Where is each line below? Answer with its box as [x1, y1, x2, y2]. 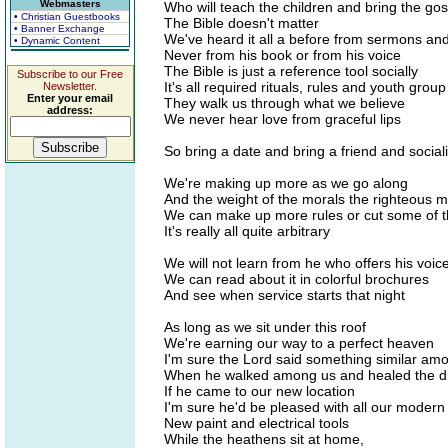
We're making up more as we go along [164, 175, 408, 191]
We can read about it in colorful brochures [164, 271, 429, 287]
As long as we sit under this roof [164, 319, 366, 335]
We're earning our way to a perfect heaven [164, 335, 434, 351]
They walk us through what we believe [164, 95, 405, 111]
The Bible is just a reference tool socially [164, 63, 418, 79]
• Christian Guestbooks [14, 11, 120, 22]
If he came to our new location [164, 383, 355, 399]
